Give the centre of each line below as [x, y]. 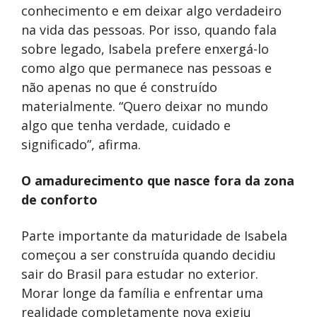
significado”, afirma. [81, 144]
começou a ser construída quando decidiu [149, 254]
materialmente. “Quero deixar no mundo [145, 106]
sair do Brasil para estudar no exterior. [140, 273]
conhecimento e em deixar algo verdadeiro [151, 10]
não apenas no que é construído [119, 87]
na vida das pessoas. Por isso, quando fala [149, 29]
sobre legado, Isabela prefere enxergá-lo [145, 48]
